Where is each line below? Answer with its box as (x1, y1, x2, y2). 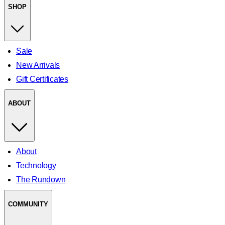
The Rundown (16, 175, 66, 184)
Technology (16, 161, 56, 170)
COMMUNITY (8, 200, 48, 208)
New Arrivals (16, 60, 60, 69)
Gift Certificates (16, 74, 68, 83)
